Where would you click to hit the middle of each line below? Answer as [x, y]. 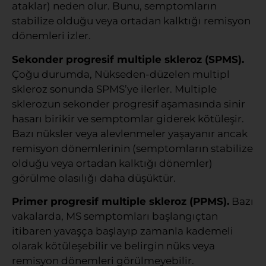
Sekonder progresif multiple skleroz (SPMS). [128, 59]
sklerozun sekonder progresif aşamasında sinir [129, 104]
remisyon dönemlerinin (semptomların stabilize [132, 148]
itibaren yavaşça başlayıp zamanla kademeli [123, 231]
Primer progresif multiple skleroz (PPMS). [121, 201]
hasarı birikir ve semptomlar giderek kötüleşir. [128, 118]
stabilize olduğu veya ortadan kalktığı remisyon [131, 21]
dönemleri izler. [51, 36]
